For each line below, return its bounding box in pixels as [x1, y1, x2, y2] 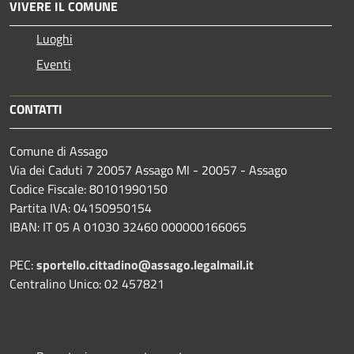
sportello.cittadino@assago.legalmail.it [36, 255, 254, 275]
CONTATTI [9, 100, 62, 119]
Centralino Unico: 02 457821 [9, 274, 164, 294]
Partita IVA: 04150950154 [9, 198, 152, 218]
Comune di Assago [9, 141, 107, 161]
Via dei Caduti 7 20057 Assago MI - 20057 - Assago [9, 160, 287, 180]
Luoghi [36, 29, 73, 49]
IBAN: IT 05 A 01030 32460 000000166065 [9, 217, 247, 237]
